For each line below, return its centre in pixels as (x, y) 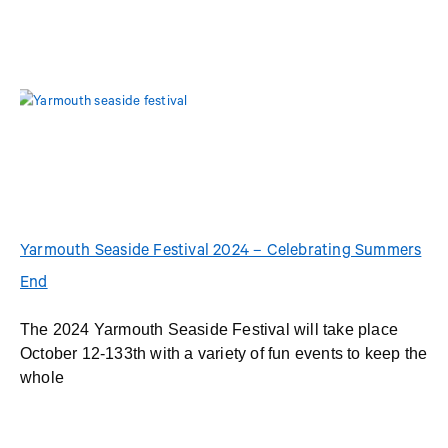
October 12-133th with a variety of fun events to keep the (224, 353)
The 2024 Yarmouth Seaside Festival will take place (209, 329)
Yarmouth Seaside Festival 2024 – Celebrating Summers (221, 251)
